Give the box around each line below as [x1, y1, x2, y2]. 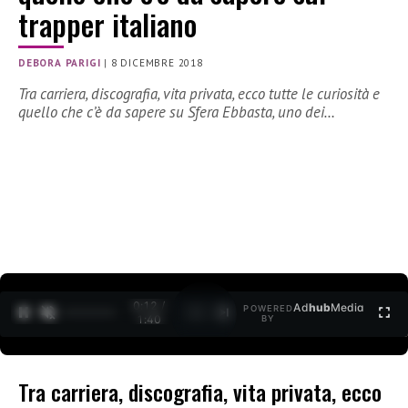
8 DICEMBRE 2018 [110, 56, 203, 70]
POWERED [243, 303, 294, 314]
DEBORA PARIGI [18, 56, 101, 70]
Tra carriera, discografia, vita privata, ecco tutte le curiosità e [18, 84, 380, 105]
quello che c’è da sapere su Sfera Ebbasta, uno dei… [18, 102, 335, 123]
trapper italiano [18, 3, 197, 46]
